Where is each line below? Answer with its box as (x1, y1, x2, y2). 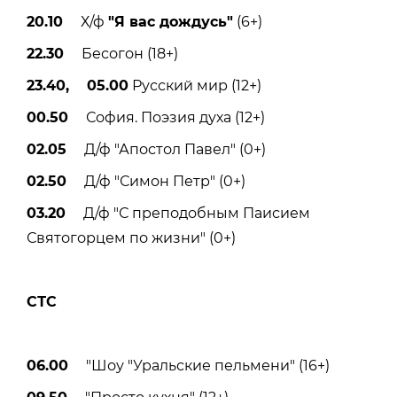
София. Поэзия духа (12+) (68, 109, 265, 127)
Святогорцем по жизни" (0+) (27, 230, 236, 247)
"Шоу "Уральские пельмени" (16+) (68, 357, 330, 375)
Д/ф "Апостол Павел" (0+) (66, 141, 266, 159)
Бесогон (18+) (64, 45, 178, 63)
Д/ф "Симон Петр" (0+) (66, 173, 245, 191)
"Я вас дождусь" (108, 13, 233, 31)
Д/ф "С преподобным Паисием (66, 205, 310, 222)
